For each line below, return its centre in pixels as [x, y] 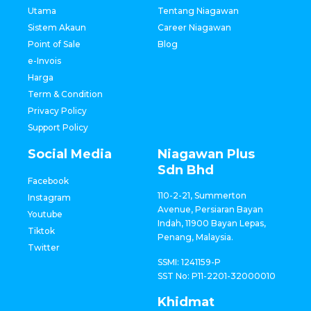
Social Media [70, 154]
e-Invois [44, 60]
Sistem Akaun [57, 27]
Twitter [44, 247]
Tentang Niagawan [198, 10]
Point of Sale [54, 44]
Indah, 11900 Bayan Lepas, [211, 223]
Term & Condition [65, 94]
